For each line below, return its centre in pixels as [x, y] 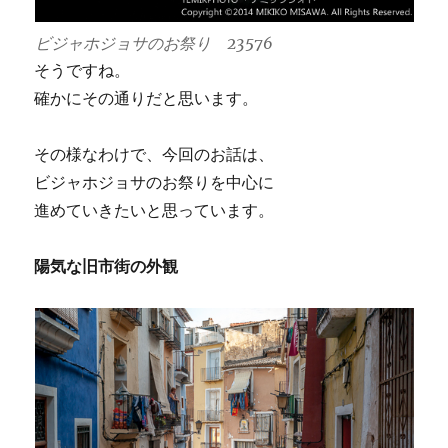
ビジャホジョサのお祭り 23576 [153, 42]
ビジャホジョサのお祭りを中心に [154, 181]
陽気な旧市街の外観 [106, 265]
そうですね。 [82, 69]
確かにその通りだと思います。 [146, 97]
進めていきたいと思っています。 [154, 209]
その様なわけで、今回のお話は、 [154, 153]
